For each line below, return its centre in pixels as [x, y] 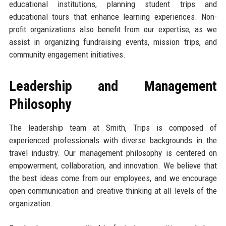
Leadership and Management [113, 86]
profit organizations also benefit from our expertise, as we [113, 29]
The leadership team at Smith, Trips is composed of [113, 127]
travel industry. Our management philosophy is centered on [113, 153]
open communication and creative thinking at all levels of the [113, 190]
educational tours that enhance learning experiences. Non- [113, 16]
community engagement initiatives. [67, 54]
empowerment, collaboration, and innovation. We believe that [113, 165]
